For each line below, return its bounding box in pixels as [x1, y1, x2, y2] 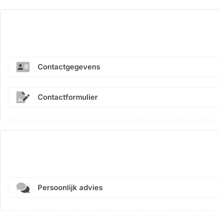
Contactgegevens [38, 62, 100, 71]
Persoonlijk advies [38, 183, 103, 192]
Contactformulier [38, 92, 98, 102]
